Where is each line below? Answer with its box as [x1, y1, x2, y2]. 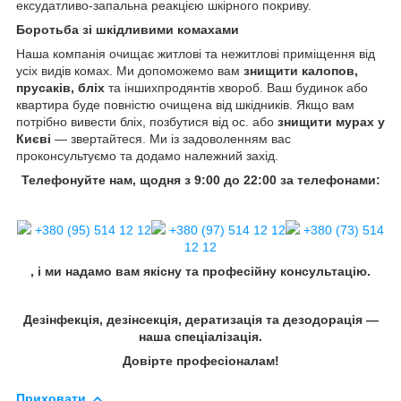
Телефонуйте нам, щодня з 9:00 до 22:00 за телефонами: [21, 172, 380, 187]
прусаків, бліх [16, 80, 105, 95]
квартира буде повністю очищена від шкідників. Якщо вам [16, 97, 354, 112]
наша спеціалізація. [139, 328, 262, 344]
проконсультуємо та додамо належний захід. [16, 148, 278, 163]
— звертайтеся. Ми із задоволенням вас [51, 131, 291, 146]
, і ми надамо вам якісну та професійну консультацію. [30, 263, 371, 278]
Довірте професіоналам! [122, 353, 279, 368]
